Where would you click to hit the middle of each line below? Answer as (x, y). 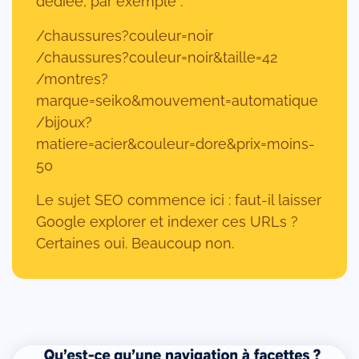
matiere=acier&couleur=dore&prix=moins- (175, 143)
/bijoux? (64, 122)
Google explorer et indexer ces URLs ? (167, 221)
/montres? (72, 79)
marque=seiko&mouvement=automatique (177, 100)
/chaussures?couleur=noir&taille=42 (157, 57)
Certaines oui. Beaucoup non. (135, 243)
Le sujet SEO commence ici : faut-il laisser (179, 200)
